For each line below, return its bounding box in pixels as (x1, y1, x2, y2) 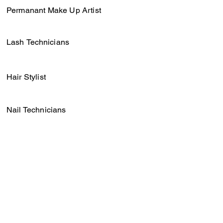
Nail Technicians (6, 105, 66, 114)
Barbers (6, 139, 35, 149)
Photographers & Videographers (6, 172, 122, 181)
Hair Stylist (6, 72, 46, 82)
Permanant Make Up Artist (6, 5, 101, 15)
